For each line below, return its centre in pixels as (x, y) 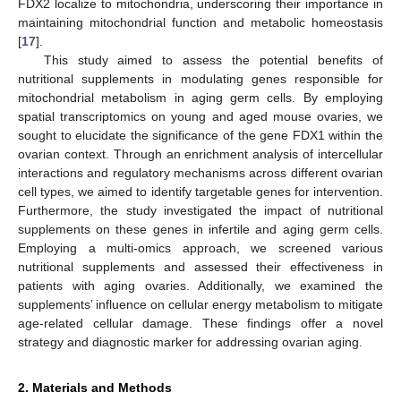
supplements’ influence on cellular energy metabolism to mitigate (200, 304)
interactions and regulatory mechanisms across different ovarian (200, 172)
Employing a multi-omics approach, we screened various (200, 247)
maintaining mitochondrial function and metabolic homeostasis (200, 22)
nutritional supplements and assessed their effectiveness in (200, 266)
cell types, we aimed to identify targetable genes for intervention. (200, 191)
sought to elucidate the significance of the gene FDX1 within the (200, 135)
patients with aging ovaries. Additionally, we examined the (200, 285)
